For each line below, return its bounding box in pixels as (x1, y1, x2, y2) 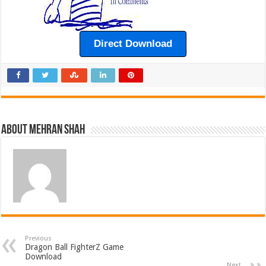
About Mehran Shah (1, 123, 85, 137)
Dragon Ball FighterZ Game (25, 242, 124, 252)
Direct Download (93, 38, 172, 49)
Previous (25, 235, 52, 242)
